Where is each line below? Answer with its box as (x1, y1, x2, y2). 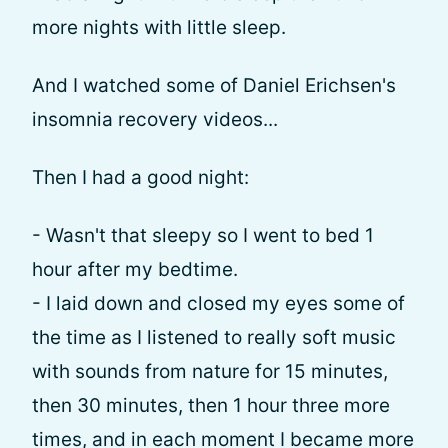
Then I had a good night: (32, 166, 249, 189)
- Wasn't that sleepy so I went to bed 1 (32, 224, 374, 247)
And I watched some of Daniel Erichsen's (32, 74, 396, 97)
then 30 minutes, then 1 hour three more (32, 394, 390, 417)
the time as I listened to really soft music (32, 326, 396, 349)
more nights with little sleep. (32, 16, 286, 39)
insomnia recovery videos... (32, 108, 278, 131)
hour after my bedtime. (32, 258, 238, 281)
